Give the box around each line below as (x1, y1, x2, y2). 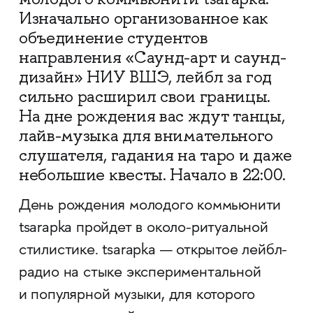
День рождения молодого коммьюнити (18, 198, 282, 214)
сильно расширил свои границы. (18, 86, 271, 107)
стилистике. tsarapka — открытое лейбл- (18, 242, 288, 259)
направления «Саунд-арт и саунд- (18, 47, 286, 68)
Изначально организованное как (18, 8, 269, 29)
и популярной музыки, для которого (18, 287, 256, 304)
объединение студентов (18, 27, 208, 48)
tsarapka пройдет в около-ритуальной (18, 220, 268, 237)
